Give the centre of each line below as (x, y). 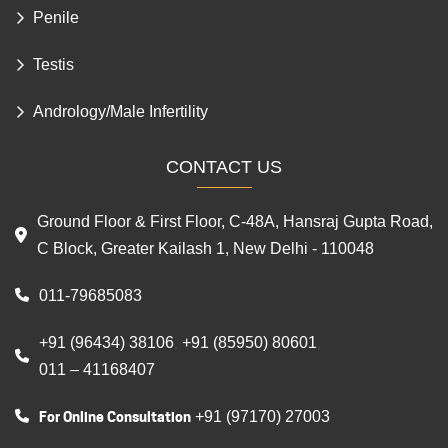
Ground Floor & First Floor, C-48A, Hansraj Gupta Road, (235, 273)
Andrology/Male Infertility (120, 164)
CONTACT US (224, 218)
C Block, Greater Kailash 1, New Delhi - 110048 (205, 300)
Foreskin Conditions (104, 23)
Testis (53, 117)
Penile (56, 70)
